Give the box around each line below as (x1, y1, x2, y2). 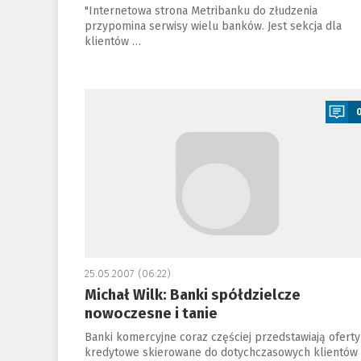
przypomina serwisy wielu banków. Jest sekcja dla (84, 19, 342, 33)
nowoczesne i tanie (84, 305, 218, 322)
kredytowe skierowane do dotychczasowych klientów (84, 346, 358, 359)
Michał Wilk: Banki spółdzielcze (84, 286, 301, 304)
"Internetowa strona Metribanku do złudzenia (84, 4, 317, 18)
